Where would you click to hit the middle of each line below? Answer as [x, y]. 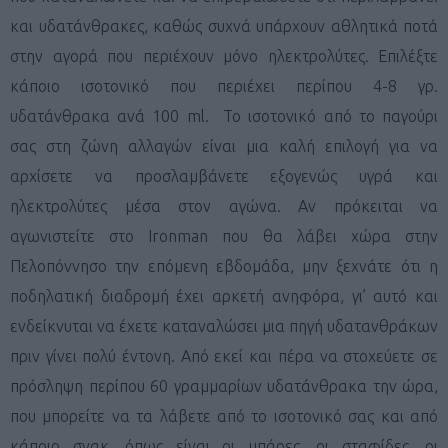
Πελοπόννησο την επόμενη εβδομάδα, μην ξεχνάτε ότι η [224, 265]
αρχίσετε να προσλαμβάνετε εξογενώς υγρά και [224, 175]
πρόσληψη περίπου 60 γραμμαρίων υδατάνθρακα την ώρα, [224, 385]
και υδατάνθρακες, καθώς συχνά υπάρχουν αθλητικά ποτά [224, 25]
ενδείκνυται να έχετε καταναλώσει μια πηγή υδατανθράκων [224, 325]
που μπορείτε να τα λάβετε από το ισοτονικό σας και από [224, 415]
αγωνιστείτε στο [79, 235]
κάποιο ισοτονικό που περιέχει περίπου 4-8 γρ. [224, 85]
